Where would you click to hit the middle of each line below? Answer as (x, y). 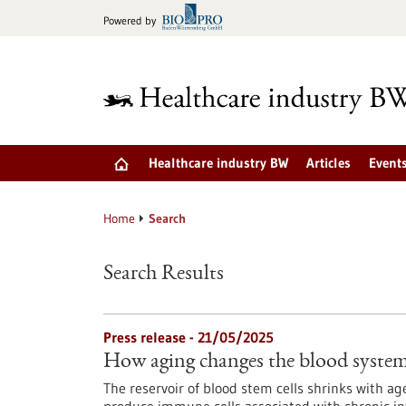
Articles (329, 163)
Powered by (130, 20)
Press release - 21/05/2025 (188, 337)
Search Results (164, 275)
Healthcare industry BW (218, 163)
